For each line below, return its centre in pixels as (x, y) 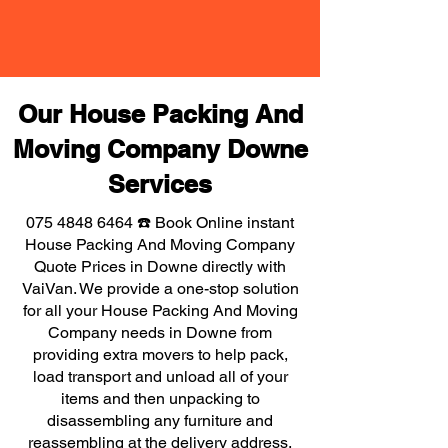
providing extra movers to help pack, (160, 354)
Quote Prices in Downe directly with (160, 266)
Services (160, 184)
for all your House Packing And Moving (160, 310)
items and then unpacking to (160, 398)
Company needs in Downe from (160, 332)
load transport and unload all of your (160, 376)
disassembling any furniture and (160, 420)
